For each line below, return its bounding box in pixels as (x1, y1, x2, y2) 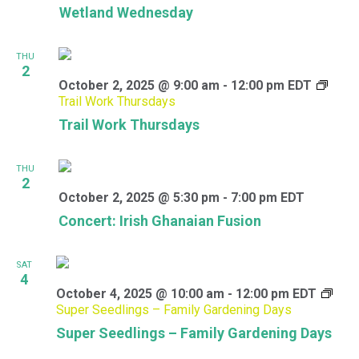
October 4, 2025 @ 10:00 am (56, 286, 224, 301)
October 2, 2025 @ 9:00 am (58, 78, 220, 93)
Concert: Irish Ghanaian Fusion (58, 212, 261, 229)
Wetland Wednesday (59, 4, 193, 21)
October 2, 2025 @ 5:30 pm (58, 190, 220, 205)
